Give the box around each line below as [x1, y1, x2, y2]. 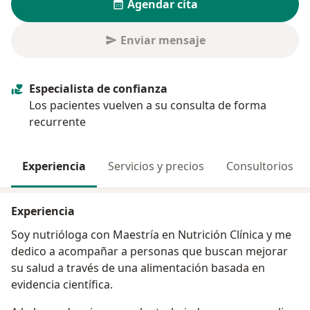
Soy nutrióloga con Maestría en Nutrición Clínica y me [11, 227, 91, 243]
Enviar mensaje [120, 33, 206, 48]
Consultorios [226, 158, 293, 174]
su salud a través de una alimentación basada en [11, 260, 265, 276]
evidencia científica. [11, 277, 113, 293]
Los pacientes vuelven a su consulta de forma [29, 98, 266, 113]
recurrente [29, 114, 86, 130]
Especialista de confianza [29, 81, 167, 97]
